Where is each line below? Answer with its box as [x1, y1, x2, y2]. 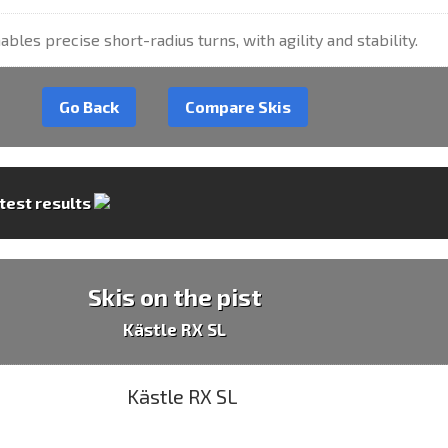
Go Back [58, 97, 119, 117]
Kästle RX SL [123, 318, 227, 339]
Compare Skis [184, 97, 291, 117]
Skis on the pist [87, 281, 262, 311]
